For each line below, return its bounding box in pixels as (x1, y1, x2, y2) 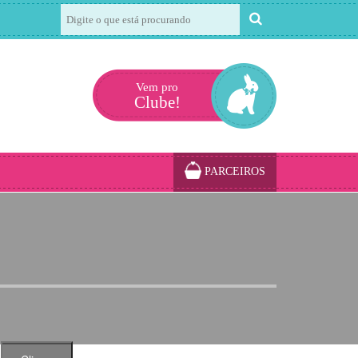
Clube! (133, 93, 181, 112)
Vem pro (136, 81, 178, 93)
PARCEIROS (201, 165, 265, 178)
